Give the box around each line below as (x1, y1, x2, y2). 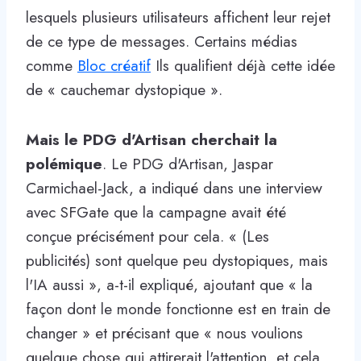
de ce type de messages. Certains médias (26, 31, 297, 53)
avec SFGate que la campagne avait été (26, 201, 286, 224)
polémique (26, 153, 102, 176)
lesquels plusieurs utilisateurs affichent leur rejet (26, 6, 330, 29)
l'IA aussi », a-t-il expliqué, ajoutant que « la (26, 274, 313, 297)
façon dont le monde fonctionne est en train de (26, 298, 330, 321)
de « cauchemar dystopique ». (26, 79, 222, 102)
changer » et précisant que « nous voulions (26, 322, 303, 345)
